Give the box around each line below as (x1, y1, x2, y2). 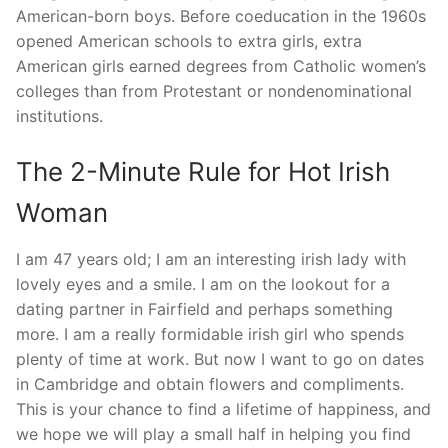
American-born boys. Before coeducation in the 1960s (16, 5, 426, 26)
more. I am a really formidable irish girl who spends (16, 324, 404, 345)
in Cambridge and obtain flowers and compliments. (16, 374, 404, 395)
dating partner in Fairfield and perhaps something (16, 299, 393, 320)
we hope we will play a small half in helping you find (16, 424, 411, 445)
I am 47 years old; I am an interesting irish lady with (16, 249, 406, 270)
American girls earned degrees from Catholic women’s (16, 55, 426, 76)
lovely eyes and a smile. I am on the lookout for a (16, 274, 390, 295)
